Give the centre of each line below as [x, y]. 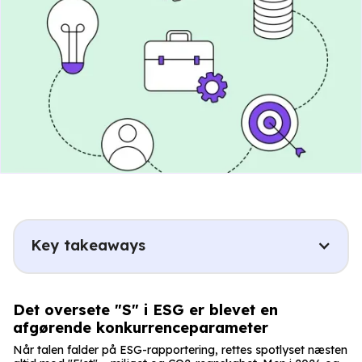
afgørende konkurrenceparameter [141, 327]
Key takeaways [88, 245]
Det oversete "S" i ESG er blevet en [145, 309]
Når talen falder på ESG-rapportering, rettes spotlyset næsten [180, 349]
